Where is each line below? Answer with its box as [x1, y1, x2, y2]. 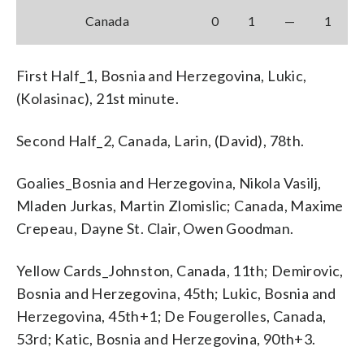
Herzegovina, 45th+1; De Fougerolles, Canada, [16, 306, 327, 325]
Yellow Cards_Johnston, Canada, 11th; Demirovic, [16, 261, 344, 279]
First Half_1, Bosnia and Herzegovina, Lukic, [16, 66, 307, 84]
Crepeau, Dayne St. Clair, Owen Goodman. [16, 219, 294, 237]
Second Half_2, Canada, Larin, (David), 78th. [16, 131, 305, 149]
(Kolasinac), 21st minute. [16, 89, 179, 107]
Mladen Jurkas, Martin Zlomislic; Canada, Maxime [16, 196, 344, 214]
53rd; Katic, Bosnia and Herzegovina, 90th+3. [16, 329, 316, 348]
